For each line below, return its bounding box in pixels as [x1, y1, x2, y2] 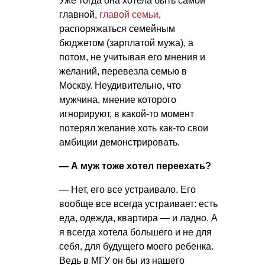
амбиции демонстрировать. [59, 137, 180, 147]
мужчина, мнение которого [59, 94, 176, 105]
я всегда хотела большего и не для [59, 227, 212, 237]
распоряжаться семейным [59, 23, 175, 34]
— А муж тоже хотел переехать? [59, 160, 211, 171]
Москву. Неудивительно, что [59, 80, 181, 91]
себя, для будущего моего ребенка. [59, 241, 214, 251]
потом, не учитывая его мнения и [59, 51, 205, 62]
